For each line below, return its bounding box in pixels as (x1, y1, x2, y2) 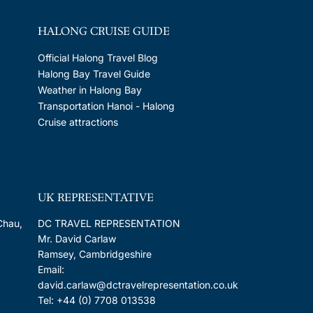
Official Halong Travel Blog (37, 51, 158, 64)
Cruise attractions (37, 115, 118, 128)
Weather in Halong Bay (37, 83, 142, 96)
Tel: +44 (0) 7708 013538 (37, 294, 156, 307)
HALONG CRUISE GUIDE (37, 23, 170, 38)
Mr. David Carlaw (37, 233, 116, 245)
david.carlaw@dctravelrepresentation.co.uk (37, 279, 238, 291)
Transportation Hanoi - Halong (37, 99, 175, 112)
